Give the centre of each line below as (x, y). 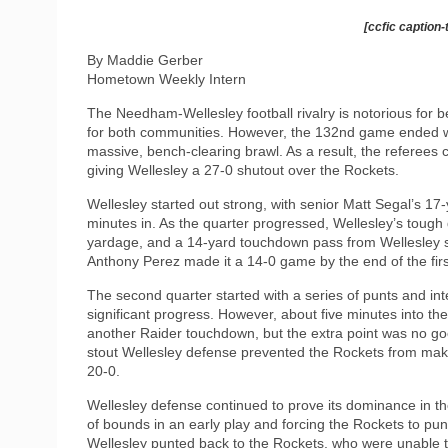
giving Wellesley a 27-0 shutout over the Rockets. (243, 169)
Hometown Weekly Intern (166, 78)
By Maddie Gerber (145, 59)
